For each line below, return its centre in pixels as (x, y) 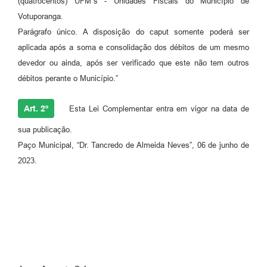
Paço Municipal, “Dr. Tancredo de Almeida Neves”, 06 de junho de (133, 145)
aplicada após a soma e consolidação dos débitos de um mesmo (133, 48)
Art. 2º (36, 109)
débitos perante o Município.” (68, 79)
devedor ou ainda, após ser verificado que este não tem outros (133, 63)
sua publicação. (45, 130)
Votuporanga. (41, 17)
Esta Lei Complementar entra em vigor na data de (156, 109)
